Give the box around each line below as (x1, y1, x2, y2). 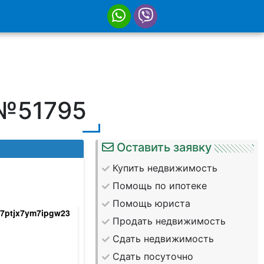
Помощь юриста (113, 197, 191, 209)
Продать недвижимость (113, 215, 226, 227)
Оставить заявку (117, 140, 212, 154)
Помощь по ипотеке (113, 180, 207, 192)
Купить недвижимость (113, 162, 218, 174)
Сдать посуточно (113, 250, 194, 262)
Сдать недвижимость (113, 233, 214, 245)
